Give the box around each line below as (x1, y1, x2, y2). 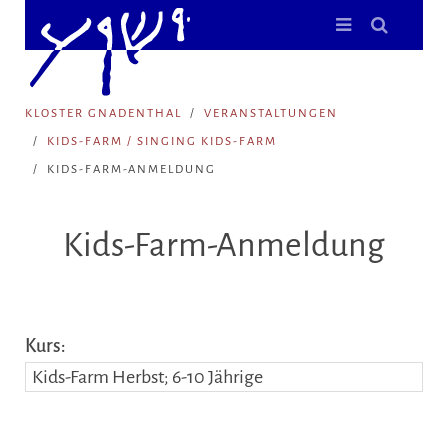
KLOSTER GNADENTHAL (25, 107, 182, 120)
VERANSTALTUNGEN (204, 107, 338, 120)
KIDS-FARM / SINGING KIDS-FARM (47, 135, 277, 148)
